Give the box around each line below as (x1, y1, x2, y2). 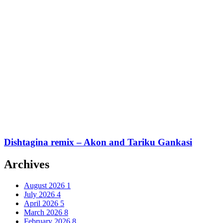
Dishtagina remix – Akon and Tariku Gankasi (4, 137, 192, 148)
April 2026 (24, 199, 60, 208)
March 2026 (24, 208, 64, 217)
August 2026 (24, 181, 67, 190)
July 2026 (24, 190, 57, 199)
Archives (4, 158, 49, 171)
